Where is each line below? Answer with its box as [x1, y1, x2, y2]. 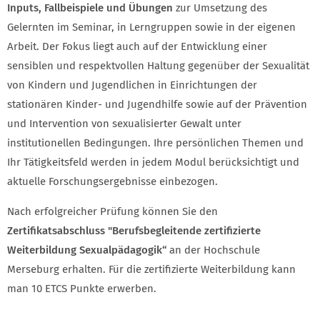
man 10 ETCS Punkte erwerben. [7, 282, 156, 296]
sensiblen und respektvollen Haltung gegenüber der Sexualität [7, 59, 309, 73]
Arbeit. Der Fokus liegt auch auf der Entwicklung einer [7, 40, 267, 54]
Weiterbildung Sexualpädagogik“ [7, 244, 166, 257]
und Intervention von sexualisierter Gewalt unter [7, 117, 241, 131]
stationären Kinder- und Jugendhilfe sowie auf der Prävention [7, 98, 307, 111]
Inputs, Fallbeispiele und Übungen [7, 1, 173, 15]
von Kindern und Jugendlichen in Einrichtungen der [7, 79, 257, 92]
